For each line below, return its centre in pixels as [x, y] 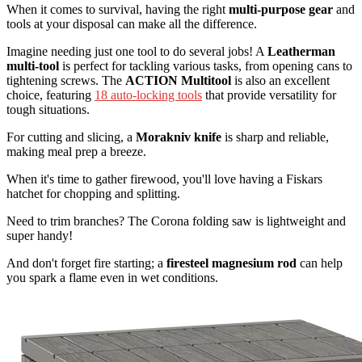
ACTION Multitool [178, 81]
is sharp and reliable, [275, 137]
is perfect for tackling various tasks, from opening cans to [206, 66]
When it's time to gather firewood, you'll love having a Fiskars [164, 179]
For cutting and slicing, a [71, 137]
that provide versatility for [269, 95]
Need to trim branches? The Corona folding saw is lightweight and [176, 221]
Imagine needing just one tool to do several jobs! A [137, 52]
